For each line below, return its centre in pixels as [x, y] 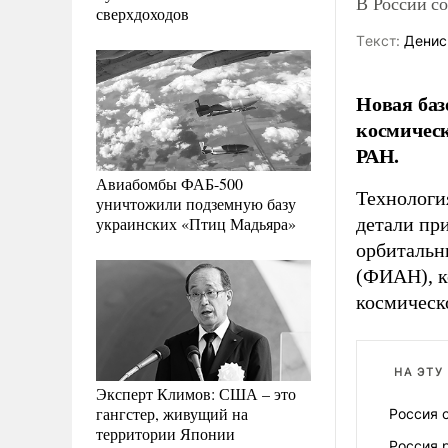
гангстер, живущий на [172, 413]
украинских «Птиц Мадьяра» [196, 223]
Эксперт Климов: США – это [196, 393]
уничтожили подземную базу [196, 203]
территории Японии [165, 433]
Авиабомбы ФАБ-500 [169, 183]
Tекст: [378, 40]
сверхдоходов [142, 13]
